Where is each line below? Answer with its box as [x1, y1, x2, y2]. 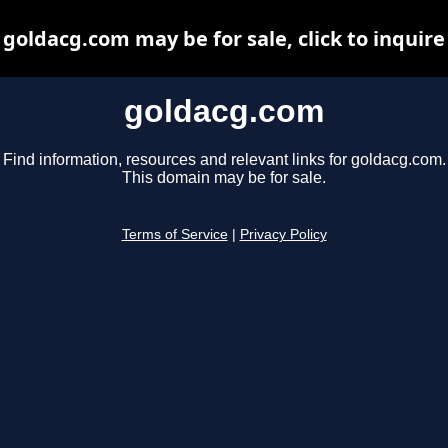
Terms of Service [121, 227, 228, 243]
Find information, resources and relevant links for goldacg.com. [2, 151, 446, 169]
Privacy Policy [239, 227, 327, 243]
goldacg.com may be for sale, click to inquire [3, 25, 445, 52]
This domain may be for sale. [122, 169, 326, 187]
